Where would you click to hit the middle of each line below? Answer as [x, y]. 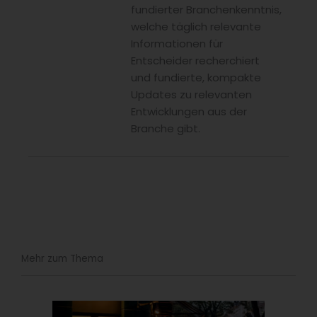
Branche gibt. [166, 129]
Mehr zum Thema [62, 259]
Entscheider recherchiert [195, 61]
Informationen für [177, 44]
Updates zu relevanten [191, 95]
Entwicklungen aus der [189, 112]
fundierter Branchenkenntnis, [206, 10]
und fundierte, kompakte [196, 78]
